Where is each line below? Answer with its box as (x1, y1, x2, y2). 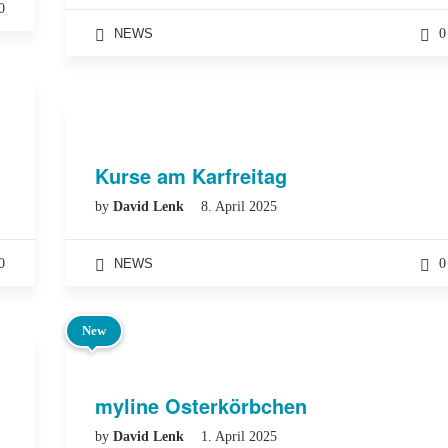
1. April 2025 (201, 429, 277, 444)
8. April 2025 (201, 199, 277, 214)
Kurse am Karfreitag (95, 161, 287, 190)
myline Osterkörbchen (95, 391, 307, 420)
